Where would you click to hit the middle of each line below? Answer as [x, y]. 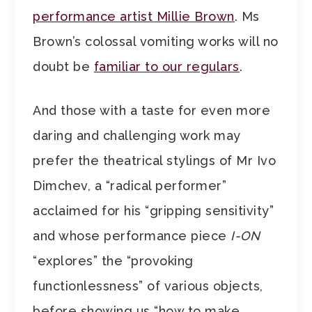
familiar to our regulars [166, 67]
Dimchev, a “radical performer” [130, 186]
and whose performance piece [132, 236]
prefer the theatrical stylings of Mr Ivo [155, 161]
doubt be [63, 67]
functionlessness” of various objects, [148, 286]
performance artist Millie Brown [134, 17]
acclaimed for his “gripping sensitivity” [154, 211]
